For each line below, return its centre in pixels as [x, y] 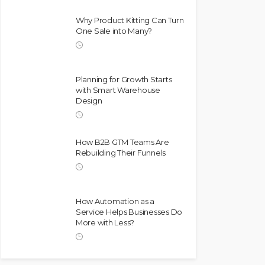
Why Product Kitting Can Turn [130, 20]
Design [89, 101]
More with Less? [105, 222]
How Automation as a [115, 201]
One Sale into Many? [114, 31]
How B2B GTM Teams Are [122, 142]
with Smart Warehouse [118, 90]
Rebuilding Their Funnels [121, 153]
